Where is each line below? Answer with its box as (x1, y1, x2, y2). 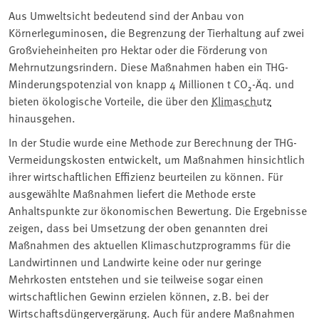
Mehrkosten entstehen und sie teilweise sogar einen (9, 270, 263, 286)
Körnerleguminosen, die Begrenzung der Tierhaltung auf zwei (9, 23, 304, 40)
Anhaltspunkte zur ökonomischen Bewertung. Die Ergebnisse (9, 202, 307, 218)
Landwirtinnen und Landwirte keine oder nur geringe (9, 253, 261, 269)
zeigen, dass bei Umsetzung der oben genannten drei (9, 219, 268, 235)
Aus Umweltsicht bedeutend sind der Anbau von (9, 6, 244, 23)
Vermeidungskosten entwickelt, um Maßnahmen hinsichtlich (9, 150, 305, 167)
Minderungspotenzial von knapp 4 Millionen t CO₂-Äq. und (9, 75, 294, 91)
